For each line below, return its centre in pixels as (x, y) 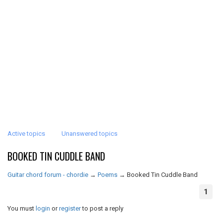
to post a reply (102, 208)
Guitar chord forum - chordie (48, 175)
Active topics (26, 134)
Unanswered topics (89, 134)
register (70, 208)
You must (22, 208)
